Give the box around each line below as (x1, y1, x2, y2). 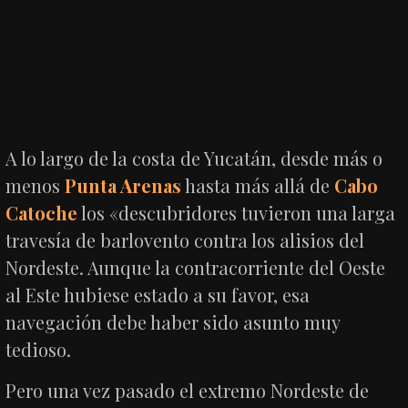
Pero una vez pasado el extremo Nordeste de (5, 377, 370, 403)
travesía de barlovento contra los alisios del (5, 227, 365, 252)
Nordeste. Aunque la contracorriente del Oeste (5, 254, 386, 280)
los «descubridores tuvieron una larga (77, 199, 396, 225)
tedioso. (5, 336, 72, 362)
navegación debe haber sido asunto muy (5, 309, 341, 334)
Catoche (5, 199, 78, 225)
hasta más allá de (181, 172, 335, 198)
